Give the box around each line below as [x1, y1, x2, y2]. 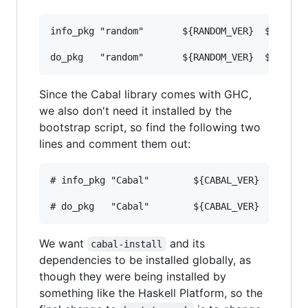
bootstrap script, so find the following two [39, 120, 261, 134]
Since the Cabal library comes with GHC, [39, 87, 252, 101]
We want [39, 236, 87, 250]
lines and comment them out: [39, 136, 190, 151]
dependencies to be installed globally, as [39, 252, 251, 267]
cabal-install [91, 238, 163, 250]
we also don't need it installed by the [39, 103, 232, 118]
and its [166, 236, 208, 250]
